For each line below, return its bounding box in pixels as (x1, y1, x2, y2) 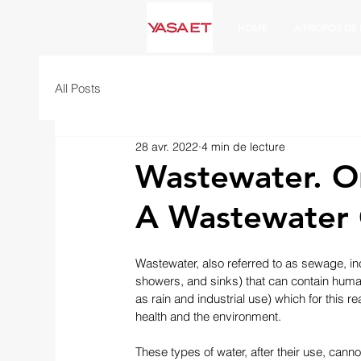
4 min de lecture (201, 139, 285, 154)
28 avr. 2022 (135, 139, 198, 154)
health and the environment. (135, 309, 281, 324)
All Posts (55, 80, 101, 96)
